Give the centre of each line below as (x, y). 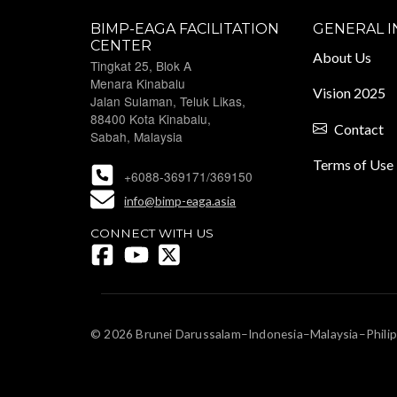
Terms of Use (354, 164)
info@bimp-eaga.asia (180, 200)
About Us (343, 57)
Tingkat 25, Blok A (141, 65)
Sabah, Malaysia (136, 136)
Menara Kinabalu (138, 83)
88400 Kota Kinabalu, (151, 118)
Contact (359, 128)
